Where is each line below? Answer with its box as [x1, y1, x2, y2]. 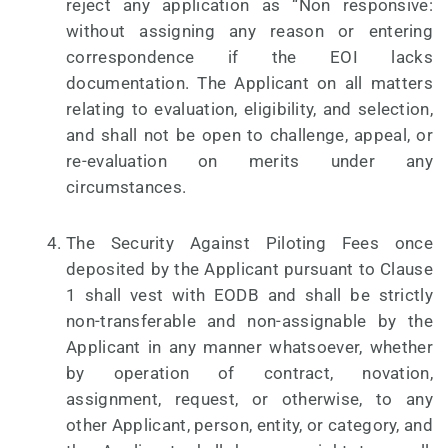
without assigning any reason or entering [66, 21, 433, 42]
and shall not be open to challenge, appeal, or [66, 125, 433, 146]
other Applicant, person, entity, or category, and [66, 415, 433, 436]
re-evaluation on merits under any [66, 151, 433, 172]
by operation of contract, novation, [66, 363, 433, 384]
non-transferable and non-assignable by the [66, 311, 433, 332]
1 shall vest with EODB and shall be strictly [66, 285, 433, 306]
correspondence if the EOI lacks [66, 47, 433, 68]
